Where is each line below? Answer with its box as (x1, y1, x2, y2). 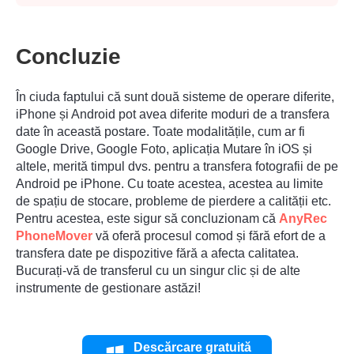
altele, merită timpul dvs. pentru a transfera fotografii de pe (16, 160, 338, 174)
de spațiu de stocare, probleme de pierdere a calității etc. (16, 194, 331, 209)
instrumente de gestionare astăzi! (16, 281, 201, 296)
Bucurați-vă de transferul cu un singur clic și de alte (16, 264, 300, 278)
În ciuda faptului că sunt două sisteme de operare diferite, (16, 90, 334, 104)
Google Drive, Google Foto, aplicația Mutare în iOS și (16, 142, 312, 156)
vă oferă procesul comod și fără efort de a (92, 229, 326, 243)
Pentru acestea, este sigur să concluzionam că (16, 212, 279, 226)
